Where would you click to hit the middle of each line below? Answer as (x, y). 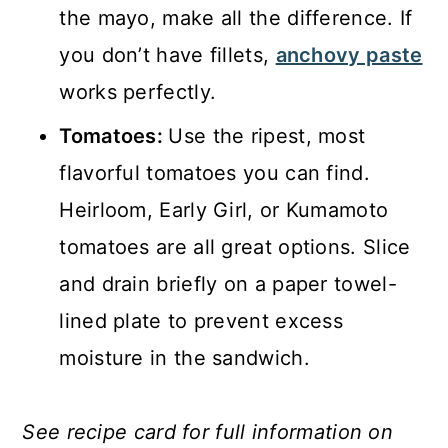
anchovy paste (349, 55)
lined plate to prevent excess (201, 321)
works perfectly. (138, 92)
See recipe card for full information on (208, 432)
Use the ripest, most (267, 136)
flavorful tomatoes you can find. (214, 173)
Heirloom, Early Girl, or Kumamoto (224, 210)
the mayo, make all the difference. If (236, 18)
